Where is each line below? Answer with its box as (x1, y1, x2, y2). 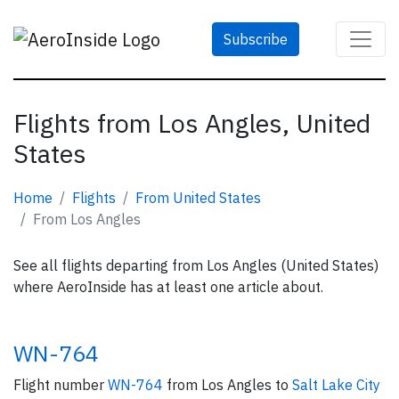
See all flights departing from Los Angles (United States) (13, 256, 379, 274)
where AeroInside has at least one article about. (13, 278, 323, 296)
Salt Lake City (292, 376, 380, 394)
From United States (135, 189, 261, 207)
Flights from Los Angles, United (13, 107, 370, 140)
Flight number (13, 376, 108, 394)
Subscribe (223, 30, 288, 48)
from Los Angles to (167, 376, 292, 394)
